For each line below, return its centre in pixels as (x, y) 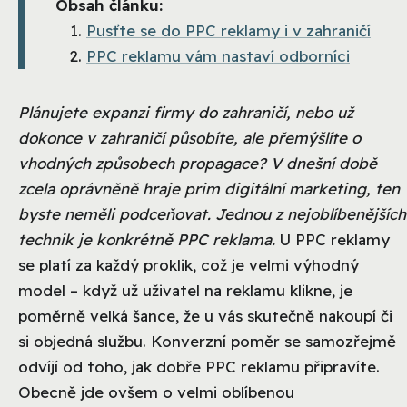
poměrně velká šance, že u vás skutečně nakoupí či (205, 316)
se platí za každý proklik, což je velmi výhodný (189, 265)
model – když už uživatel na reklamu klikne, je (185, 291)
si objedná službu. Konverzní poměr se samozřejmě (207, 342)
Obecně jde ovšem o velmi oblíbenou (156, 392)
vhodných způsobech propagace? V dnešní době (198, 164)
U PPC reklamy (333, 240)
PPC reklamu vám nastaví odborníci (218, 56)
